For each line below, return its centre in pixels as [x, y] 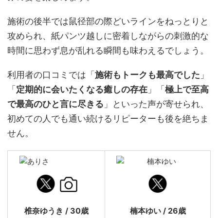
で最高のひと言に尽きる [55, 104]
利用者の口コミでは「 [51, 75]
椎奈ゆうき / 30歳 [56, 211]
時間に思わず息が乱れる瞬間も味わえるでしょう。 [108, 50]
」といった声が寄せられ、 [156, 104]
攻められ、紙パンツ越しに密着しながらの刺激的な [108, 36]
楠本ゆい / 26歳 [158, 211]
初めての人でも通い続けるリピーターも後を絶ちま [108, 118]
